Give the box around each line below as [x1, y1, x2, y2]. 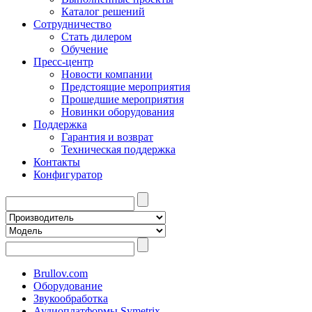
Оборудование [33, 280, 102, 292]
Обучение [61, 43, 108, 55]
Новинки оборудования [61, 106, 174, 118]
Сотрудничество [33, 18, 111, 30]
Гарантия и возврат [61, 131, 153, 143]
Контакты [33, 156, 80, 168]
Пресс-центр [33, 56, 93, 68]
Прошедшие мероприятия [61, 93, 184, 105]
